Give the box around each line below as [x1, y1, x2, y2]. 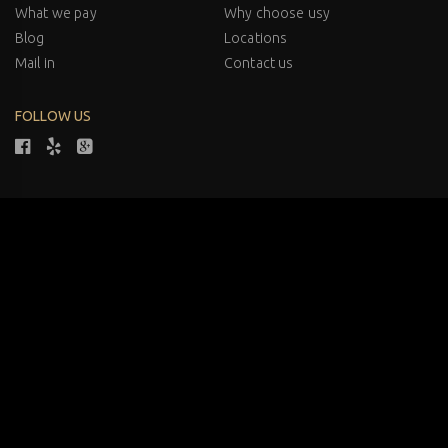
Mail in [15, 54, 56, 71]
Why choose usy [224, 4, 331, 21]
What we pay [15, 4, 97, 21]
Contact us [224, 54, 294, 71]
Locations [224, 29, 288, 46]
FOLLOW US [15, 107, 92, 124]
